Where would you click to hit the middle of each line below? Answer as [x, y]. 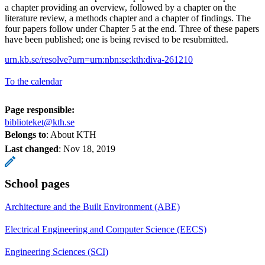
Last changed [32, 148]
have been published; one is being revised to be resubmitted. [117, 39]
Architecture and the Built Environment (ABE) [92, 206]
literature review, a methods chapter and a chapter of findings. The [128, 18]
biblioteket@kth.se [40, 122]
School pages [37, 183]
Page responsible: [40, 109]
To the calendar [33, 81]
